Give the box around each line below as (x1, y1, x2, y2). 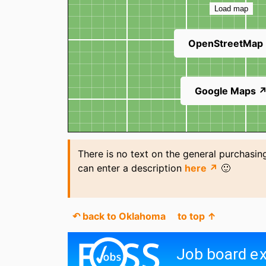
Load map (214, 4, 248, 14)
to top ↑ (178, 210, 216, 223)
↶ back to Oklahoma (72, 210, 166, 223)
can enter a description (77, 161, 185, 174)
